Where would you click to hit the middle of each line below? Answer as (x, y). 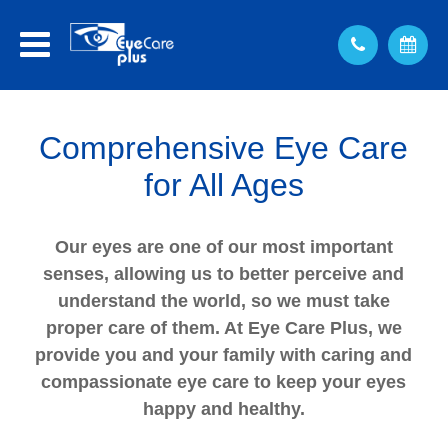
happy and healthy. (223, 409)
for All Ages (223, 185)
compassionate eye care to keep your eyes (224, 382)
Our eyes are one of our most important (223, 247)
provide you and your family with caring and (224, 355)
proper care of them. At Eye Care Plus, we (223, 328)
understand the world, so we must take (223, 301)
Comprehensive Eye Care (224, 148)
